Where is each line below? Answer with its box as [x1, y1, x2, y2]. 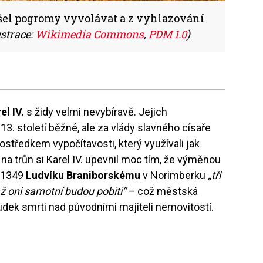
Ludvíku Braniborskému [26, 168, 141, 181]
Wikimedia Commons [35, 26, 144, 41]
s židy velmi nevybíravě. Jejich [26, 105, 168, 118]
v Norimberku [140, 168, 208, 181]
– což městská [126, 184, 198, 197]
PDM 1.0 [149, 26, 187, 41]
